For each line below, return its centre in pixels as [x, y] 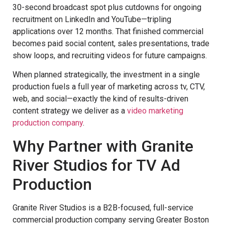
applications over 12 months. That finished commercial [108, 32]
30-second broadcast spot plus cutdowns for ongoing [107, 8]
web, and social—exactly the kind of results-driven [100, 99]
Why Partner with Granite [103, 146]
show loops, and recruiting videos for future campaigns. [110, 56]
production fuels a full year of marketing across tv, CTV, [109, 87]
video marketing [155, 111]
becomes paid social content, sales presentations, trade [111, 44]
